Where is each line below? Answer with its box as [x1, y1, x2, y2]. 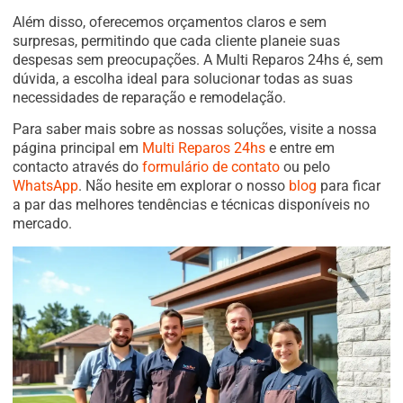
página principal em [13, 139, 142, 157]
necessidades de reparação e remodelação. [13, 88, 286, 106]
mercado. [13, 215, 72, 233]
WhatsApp [13, 177, 78, 195]
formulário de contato [142, 158, 280, 176]
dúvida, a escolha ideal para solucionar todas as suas [13, 69, 353, 87]
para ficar [317, 177, 381, 195]
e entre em [265, 139, 335, 157]
